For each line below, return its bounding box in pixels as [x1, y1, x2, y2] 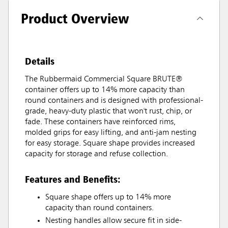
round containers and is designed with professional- [25, 96, 203, 105]
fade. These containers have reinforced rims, [25, 118, 176, 126]
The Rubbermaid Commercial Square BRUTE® [25, 75, 182, 83]
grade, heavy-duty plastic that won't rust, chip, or [25, 107, 192, 116]
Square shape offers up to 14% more [45, 193, 171, 202]
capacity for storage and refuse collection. [25, 150, 168, 158]
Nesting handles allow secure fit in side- [45, 216, 182, 225]
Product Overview [21, 9, 129, 27]
